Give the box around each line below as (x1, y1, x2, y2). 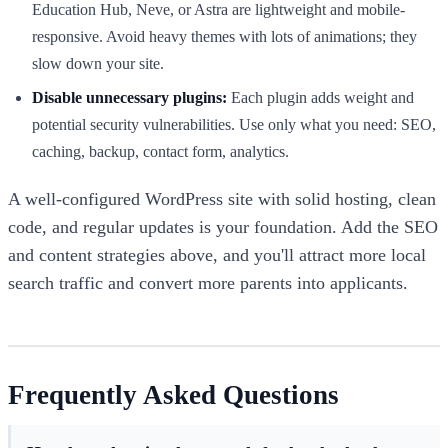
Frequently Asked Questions (8, 379, 339, 410)
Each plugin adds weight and (227, 88, 414, 106)
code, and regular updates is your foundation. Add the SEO (8, 216, 438, 237)
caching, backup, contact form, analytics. (32, 142, 289, 160)
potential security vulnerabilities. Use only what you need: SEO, (32, 115, 436, 133)
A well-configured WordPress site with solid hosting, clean (8, 188, 436, 209)
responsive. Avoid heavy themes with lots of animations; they (32, 28, 417, 46)
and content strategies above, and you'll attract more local (8, 244, 426, 265)
